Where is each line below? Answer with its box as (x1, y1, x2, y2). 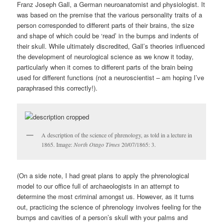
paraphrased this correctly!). (17, 83, 98, 93)
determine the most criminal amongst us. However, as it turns (17, 192, 195, 202)
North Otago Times (74, 140, 120, 149)
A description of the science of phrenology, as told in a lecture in (41, 131, 193, 139)
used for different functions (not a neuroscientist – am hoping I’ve (17, 72, 205, 82)
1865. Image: (41, 140, 74, 149)
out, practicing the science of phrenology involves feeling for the (17, 202, 202, 212)
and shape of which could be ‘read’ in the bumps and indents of (17, 30, 199, 40)
